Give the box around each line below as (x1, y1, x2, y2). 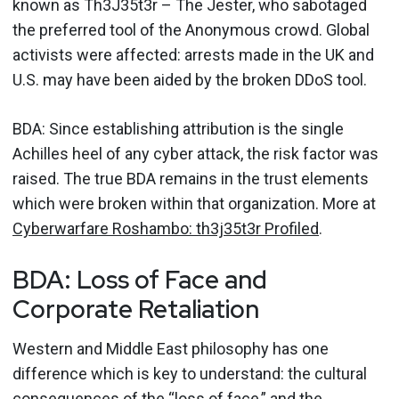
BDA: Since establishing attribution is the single (12, 118, 344, 138)
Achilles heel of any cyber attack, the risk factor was (12, 143, 379, 163)
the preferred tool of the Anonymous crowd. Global (12, 20, 370, 39)
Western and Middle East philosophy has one (12, 338, 329, 358)
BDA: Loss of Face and (12, 262, 267, 297)
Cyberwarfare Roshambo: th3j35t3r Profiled (12, 218, 319, 238)
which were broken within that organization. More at (12, 193, 376, 213)
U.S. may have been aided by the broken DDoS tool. (12, 69, 367, 89)
